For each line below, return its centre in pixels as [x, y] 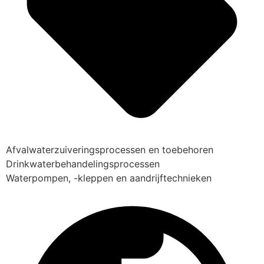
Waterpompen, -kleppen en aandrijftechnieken [109, 178]
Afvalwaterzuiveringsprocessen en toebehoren [110, 150]
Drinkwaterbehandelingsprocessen [83, 164]
